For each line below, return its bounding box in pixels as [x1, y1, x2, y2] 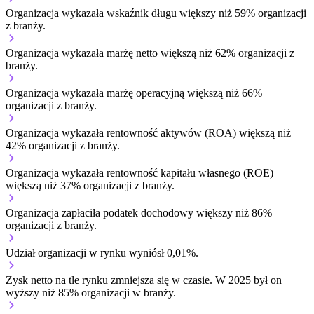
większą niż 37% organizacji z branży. [6, 179, 175, 191]
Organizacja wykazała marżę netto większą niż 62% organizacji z [6, 46, 294, 59]
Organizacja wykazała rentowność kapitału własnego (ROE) [6, 166, 273, 179]
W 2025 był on [212, 273, 282, 286]
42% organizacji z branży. [6, 139, 120, 151]
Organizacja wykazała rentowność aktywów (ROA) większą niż [6, 126, 291, 139]
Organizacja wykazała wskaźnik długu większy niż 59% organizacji [6, 6, 306, 19]
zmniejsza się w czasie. [111, 273, 212, 286]
